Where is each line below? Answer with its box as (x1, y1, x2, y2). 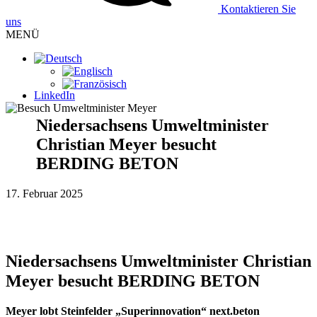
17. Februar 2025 (6, 188, 83, 200)
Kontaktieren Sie (218, 3, 296, 15)
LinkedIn (34, 89, 75, 102)
